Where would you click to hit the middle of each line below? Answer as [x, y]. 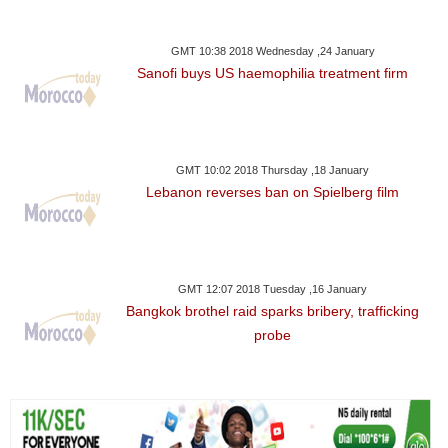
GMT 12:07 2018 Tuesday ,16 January [273, 289]
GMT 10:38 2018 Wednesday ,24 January [272, 51]
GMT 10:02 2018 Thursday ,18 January [273, 170]
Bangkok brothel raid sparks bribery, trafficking [273, 311]
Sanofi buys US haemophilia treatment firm [273, 73]
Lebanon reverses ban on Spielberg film [273, 192]
